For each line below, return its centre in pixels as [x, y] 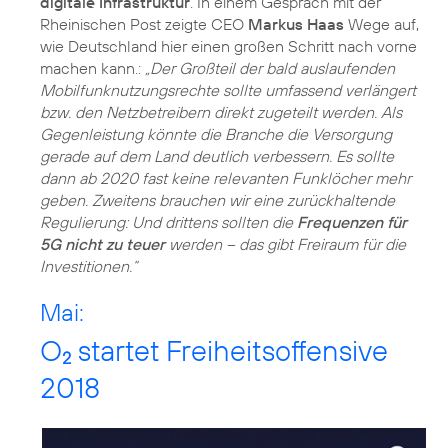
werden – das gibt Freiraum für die [285, 244]
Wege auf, [381, 24]
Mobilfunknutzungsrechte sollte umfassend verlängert [228, 90]
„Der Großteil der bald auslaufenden [270, 68]
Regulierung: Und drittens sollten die [168, 222]
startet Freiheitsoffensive [229, 351]
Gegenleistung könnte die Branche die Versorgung [216, 134]
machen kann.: [92, 68]
